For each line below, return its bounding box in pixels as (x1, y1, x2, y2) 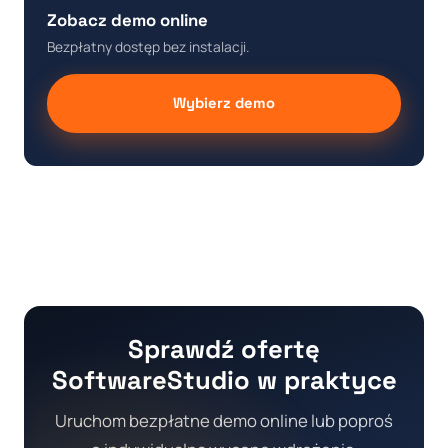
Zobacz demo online (47, 9, 208, 32)
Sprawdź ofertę (128, 332, 320, 365)
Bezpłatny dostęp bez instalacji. (47, 37, 249, 57)
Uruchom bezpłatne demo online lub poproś (55, 409, 393, 433)
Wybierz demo (173, 94, 275, 113)
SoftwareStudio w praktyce (51, 363, 397, 396)
